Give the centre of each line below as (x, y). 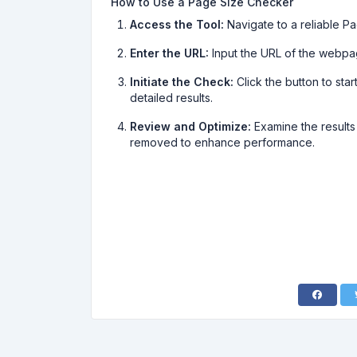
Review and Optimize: (190, 126)
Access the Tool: (177, 24)
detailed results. (171, 98)
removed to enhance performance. (222, 142)
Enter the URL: (169, 53)
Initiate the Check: (182, 82)
